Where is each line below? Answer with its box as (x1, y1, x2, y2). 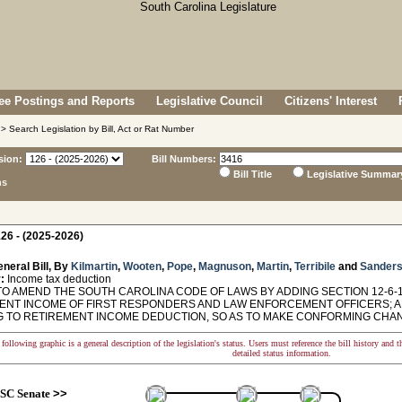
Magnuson (198, 260, 251, 273)
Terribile (294, 260, 336, 273)
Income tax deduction (4, 273, 111, 285)
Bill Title (233, 169, 272, 179)
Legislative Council (156, 94, 263, 108)
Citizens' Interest (284, 94, 377, 108)
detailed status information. (232, 348, 331, 358)
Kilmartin (71, 260, 118, 273)
